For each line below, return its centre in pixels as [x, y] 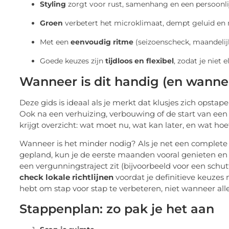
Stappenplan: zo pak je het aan [117, 209]
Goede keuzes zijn [73, 61]
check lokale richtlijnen [66, 177]
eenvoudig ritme [102, 42]
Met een [55, 42]
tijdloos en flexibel [140, 61]
